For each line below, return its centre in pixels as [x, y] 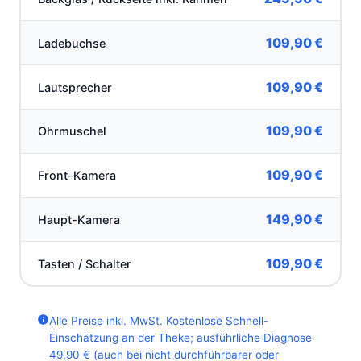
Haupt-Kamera [79, 219]
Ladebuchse [72, 43]
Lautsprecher [75, 87]
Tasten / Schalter [85, 263]
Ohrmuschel [73, 131]
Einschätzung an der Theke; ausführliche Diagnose [180, 337]
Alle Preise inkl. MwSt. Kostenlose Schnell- [158, 320]
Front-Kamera [77, 176]
